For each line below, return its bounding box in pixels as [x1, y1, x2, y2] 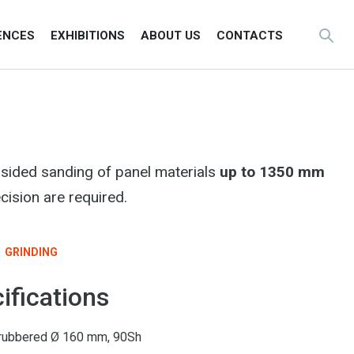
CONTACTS [217, 28, 283, 43]
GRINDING [5, 246, 58, 258]
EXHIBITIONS [51, 28, 125, 43]
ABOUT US [141, 28, 201, 43]
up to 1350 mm [220, 163, 325, 181]
